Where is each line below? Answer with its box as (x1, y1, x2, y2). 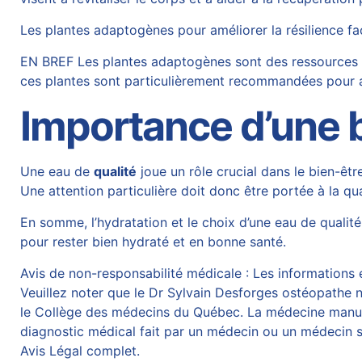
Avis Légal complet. (20, 343, 141, 359)
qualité (94, 163, 137, 179)
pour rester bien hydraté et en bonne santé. (20, 234, 287, 250)
